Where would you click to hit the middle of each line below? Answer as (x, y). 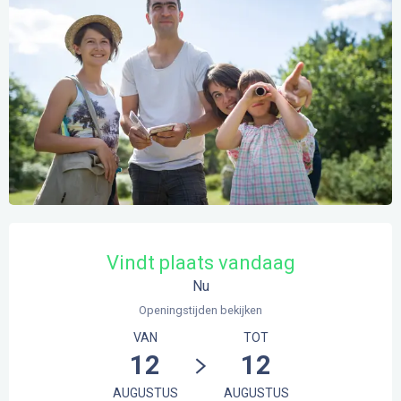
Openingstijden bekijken (200, 310)
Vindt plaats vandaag (200, 263)
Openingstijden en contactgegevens (140, 236)
